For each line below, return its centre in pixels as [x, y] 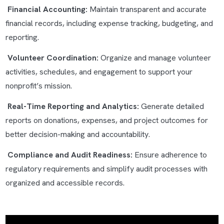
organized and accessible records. [65, 183]
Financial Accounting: [48, 9]
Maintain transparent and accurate [148, 9]
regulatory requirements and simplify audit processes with [106, 169]
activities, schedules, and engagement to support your [99, 72]
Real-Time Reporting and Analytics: [74, 106]
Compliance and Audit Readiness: [71, 155]
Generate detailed [172, 106]
